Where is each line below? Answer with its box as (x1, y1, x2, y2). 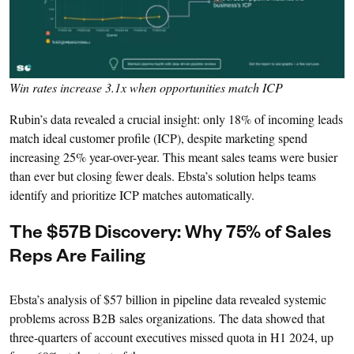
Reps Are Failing (9, 249, 145, 269)
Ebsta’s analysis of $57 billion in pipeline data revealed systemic (9, 291, 326, 308)
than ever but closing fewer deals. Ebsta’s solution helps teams (9, 168, 316, 185)
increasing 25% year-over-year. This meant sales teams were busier (9, 149, 337, 166)
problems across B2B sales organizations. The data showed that (9, 310, 325, 327)
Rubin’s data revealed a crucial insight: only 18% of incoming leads (9, 111, 343, 128)
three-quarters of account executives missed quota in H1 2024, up (9, 329, 333, 346)
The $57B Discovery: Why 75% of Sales (9, 225, 331, 246)
